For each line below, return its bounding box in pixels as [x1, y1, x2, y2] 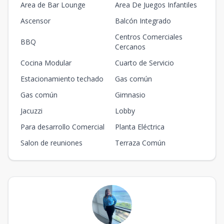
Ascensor [20, 16, 50, 25]
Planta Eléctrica [115, 122, 164, 131]
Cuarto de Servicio [115, 58, 174, 67]
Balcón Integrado [115, 16, 171, 25]
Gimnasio [115, 90, 145, 99]
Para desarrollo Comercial [20, 122, 104, 131]
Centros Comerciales [115, 32, 182, 41]
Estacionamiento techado [20, 74, 103, 83]
